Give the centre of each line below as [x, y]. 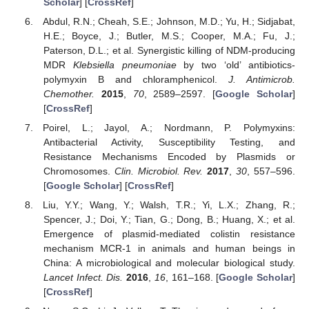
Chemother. [69, 93]
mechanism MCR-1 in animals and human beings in [169, 249]
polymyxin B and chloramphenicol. [136, 79]
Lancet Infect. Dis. [83, 278]
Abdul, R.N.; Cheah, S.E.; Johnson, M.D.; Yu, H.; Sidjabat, [169, 21]
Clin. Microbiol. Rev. [159, 171]
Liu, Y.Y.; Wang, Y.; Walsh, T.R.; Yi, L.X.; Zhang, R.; [169, 205]
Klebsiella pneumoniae [124, 64]
